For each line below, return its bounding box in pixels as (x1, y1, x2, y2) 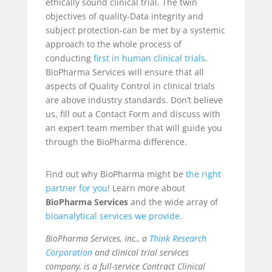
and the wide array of (130, 195, 218, 208)
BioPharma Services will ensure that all (45, 66, 204, 78)
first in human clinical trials (93, 52, 205, 64)
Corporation (45, 246, 92, 258)
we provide (134, 209, 180, 222)
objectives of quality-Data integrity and (45, 10, 203, 22)
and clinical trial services (92, 246, 189, 258)
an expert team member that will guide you (45, 121, 222, 134)
